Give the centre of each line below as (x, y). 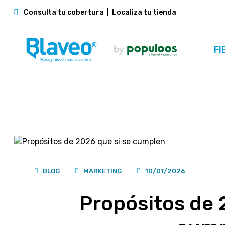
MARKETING (102, 171)
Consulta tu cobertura (64, 12)
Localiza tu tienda (144, 12)
